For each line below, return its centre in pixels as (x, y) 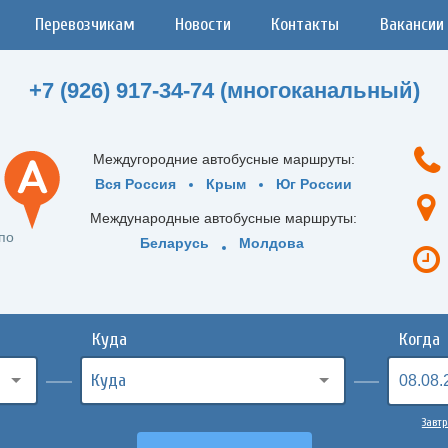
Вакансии (411, 24)
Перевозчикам (85, 24)
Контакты (305, 24)
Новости (203, 24)
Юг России (314, 184)
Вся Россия (136, 184)
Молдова (271, 243)
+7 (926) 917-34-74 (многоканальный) (224, 90)
